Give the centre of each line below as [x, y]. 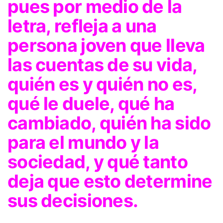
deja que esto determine [110, 181]
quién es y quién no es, [102, 84]
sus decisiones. [73, 200]
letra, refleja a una [82, 26]
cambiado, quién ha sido [109, 123]
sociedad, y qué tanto [98, 162]
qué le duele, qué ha [91, 103]
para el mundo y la [83, 142]
